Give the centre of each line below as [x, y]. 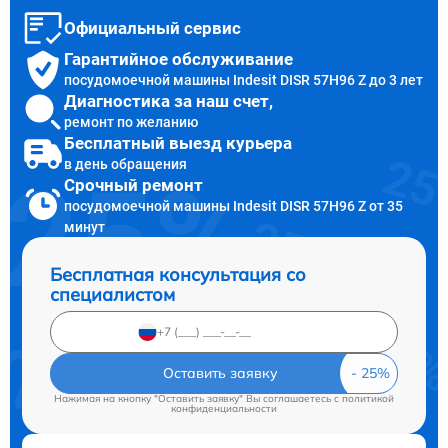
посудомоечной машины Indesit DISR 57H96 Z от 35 [233, 205]
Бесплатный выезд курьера [178, 143]
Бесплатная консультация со [178, 274]
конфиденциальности [224, 408]
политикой [368, 398]
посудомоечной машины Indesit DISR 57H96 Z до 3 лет [243, 80]
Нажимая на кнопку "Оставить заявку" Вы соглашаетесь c [198, 398]
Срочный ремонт [133, 184]
